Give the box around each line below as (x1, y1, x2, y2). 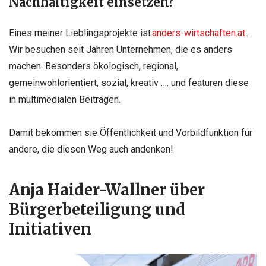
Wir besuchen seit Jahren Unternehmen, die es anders (9, 44, 232, 56)
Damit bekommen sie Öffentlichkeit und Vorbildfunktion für (9, 126, 252, 138)
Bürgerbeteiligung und (9, 199, 186, 219)
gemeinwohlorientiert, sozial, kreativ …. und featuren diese (9, 77, 249, 89)
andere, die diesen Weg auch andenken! (9, 143, 173, 155)
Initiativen (9, 219, 91, 239)
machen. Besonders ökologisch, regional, (9, 61, 178, 72)
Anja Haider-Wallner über (9, 180, 205, 199)
